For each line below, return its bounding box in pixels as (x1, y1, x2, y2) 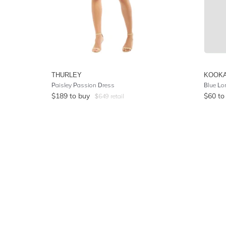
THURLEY (51, 71, 82, 79)
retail (109, 92, 124, 100)
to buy (70, 91, 90, 100)
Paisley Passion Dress (51, 81, 115, 89)
